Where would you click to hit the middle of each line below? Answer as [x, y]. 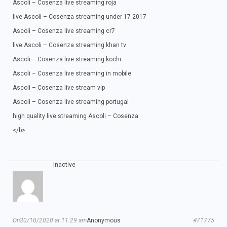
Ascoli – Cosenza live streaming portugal [71, 102]
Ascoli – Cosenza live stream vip [59, 88]
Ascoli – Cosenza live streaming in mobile [72, 73]
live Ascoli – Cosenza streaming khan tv [69, 45]
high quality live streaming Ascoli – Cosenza [75, 116]
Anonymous [104, 220]
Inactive [64, 165]
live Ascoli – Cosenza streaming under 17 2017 [80, 17]
